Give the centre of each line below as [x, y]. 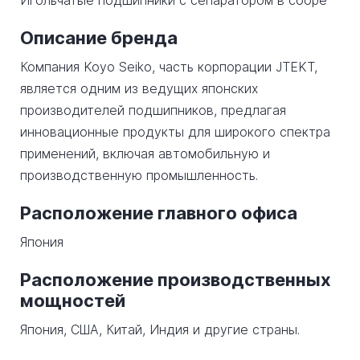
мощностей [73, 301]
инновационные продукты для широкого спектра [175, 132]
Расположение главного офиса [159, 213]
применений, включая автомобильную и [145, 153]
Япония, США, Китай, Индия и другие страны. [160, 329]
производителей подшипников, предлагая [153, 110]
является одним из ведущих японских [139, 88]
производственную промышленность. [139, 175]
